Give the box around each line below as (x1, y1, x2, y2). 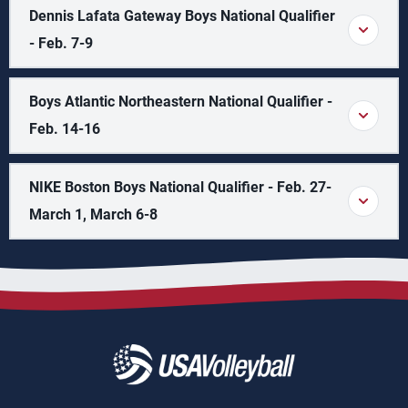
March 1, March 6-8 (29, 206, 158, 223)
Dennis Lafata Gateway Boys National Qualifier (29, 7, 335, 25)
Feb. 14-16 (29, 120, 100, 138)
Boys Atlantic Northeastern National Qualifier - (29, 93, 332, 110)
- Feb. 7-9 (29, 35, 93, 52)
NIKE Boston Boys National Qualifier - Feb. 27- (29, 178, 331, 196)
